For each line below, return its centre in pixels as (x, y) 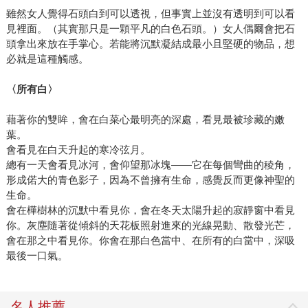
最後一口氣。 (37, 255)
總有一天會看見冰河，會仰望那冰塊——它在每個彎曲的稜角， (150, 164)
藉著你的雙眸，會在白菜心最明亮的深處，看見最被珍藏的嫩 (145, 119)
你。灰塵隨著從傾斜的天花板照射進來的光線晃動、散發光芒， (150, 225)
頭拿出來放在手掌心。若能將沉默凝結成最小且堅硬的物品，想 (150, 43)
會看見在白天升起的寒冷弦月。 (78, 149)
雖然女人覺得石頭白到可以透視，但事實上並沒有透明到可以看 (150, 13)
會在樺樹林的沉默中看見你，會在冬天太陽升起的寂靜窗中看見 (150, 210)
